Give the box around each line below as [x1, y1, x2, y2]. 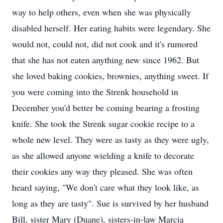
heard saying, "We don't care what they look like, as [12, 181, 199, 193]
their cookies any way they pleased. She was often [12, 165, 193, 177]
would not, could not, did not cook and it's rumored [12, 38, 198, 50]
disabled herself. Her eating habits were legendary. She [12, 22, 211, 34]
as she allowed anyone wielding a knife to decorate [12, 149, 194, 161]
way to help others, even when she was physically [12, 6, 191, 18]
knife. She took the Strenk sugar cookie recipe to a [12, 117, 195, 129]
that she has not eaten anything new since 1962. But [12, 54, 199, 66]
